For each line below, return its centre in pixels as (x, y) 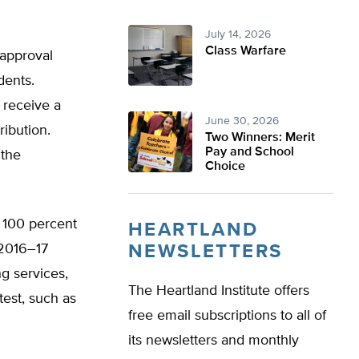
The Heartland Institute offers (219, 291)
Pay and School (250, 152)
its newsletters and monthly (214, 341)
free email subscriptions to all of (227, 316)
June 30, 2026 (242, 121)
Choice (225, 167)
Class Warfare (246, 51)
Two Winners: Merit (260, 138)
